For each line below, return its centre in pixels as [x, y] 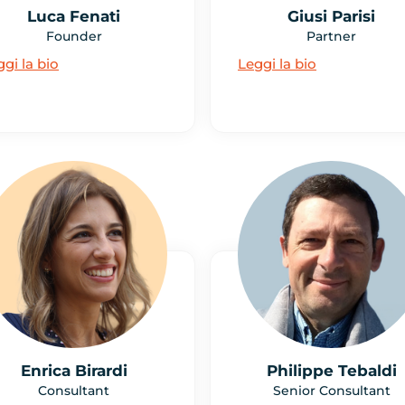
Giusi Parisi [331, 17]
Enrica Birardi [74, 370]
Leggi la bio [277, 64]
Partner [331, 37]
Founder [74, 37]
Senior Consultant [331, 390]
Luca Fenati [74, 17]
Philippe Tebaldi [331, 370]
